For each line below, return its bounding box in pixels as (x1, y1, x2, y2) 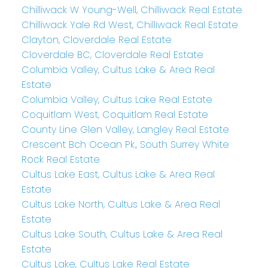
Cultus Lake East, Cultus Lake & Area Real (21, 167, 215, 181)
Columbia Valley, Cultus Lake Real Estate (21, 92, 212, 106)
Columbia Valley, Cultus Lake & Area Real (21, 62, 215, 77)
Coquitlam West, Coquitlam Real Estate (21, 107, 208, 121)
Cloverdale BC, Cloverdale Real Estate (21, 47, 203, 62)
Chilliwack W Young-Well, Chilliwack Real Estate (21, 2, 242, 17)
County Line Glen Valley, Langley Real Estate (21, 122, 229, 136)
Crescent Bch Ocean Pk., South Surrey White (21, 137, 229, 151)
